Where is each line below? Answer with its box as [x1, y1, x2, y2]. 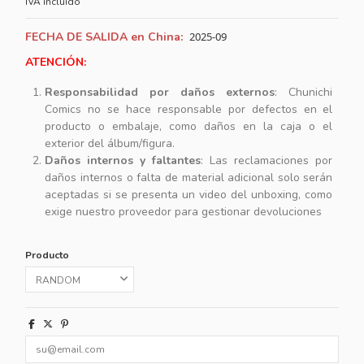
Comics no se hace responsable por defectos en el [45, 102, 333, 118]
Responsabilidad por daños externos [45, 84, 275, 101]
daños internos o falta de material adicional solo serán [45, 170, 333, 186]
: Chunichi [275, 84, 333, 101]
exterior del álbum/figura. [45, 136, 175, 152]
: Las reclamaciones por [201, 153, 333, 169]
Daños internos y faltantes [45, 153, 201, 169]
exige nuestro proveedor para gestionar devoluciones [45, 204, 323, 220]
